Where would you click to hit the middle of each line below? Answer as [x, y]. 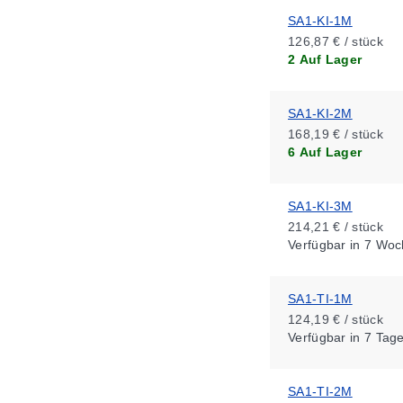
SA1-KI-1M [320, 21]
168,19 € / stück [336, 134]
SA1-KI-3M [320, 206]
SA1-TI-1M [320, 299]
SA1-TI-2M [320, 391]
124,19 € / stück [336, 319]
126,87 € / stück [336, 41]
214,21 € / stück [336, 227]
